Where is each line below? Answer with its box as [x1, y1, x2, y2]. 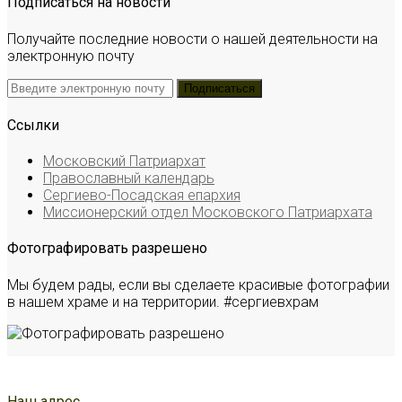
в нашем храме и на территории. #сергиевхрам [7, 293, 319, 310]
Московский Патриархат [43, 153, 205, 170]
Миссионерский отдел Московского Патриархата [43, 204, 372, 222]
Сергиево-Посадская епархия [43, 187, 240, 205]
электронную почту [7, 47, 135, 65]
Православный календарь [43, 170, 214, 188]
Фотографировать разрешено [7, 240, 207, 258]
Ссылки [7, 116, 59, 134]
